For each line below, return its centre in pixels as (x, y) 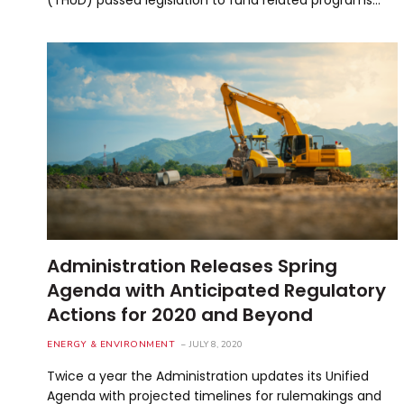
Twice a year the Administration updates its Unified (208, 376)
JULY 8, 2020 (216, 344)
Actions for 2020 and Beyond (180, 314)
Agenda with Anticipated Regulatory (216, 290)
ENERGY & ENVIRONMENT (111, 344)
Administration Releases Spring (192, 266)
